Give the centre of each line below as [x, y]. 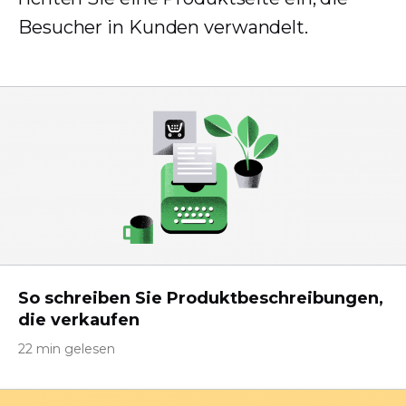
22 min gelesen [67, 349]
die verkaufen [79, 320]
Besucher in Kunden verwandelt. [163, 27]
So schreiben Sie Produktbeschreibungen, [201, 298]
